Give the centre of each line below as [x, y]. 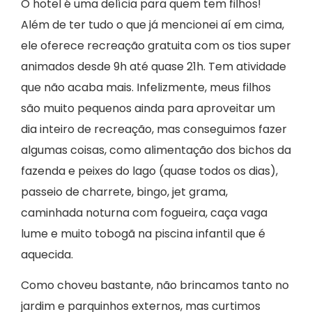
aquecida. [47, 254]
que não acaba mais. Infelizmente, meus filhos [146, 87]
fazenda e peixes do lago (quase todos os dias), [149, 171]
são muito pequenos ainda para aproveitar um [148, 108]
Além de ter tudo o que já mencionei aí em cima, [153, 24]
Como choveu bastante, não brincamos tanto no [155, 286]
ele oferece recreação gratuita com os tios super [156, 45]
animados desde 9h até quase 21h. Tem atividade [154, 66]
